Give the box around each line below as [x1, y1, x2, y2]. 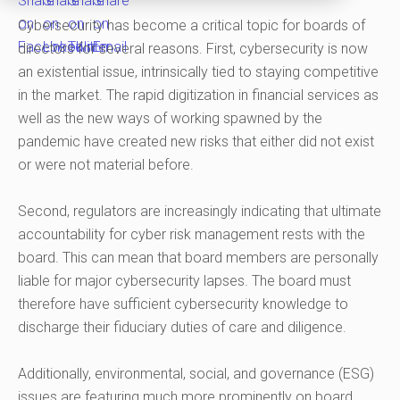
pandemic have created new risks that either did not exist [18, 133, 374, 151]
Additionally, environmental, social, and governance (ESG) [18, 365, 374, 383]
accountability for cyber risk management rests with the [18, 226, 365, 244]
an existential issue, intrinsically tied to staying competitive [18, 63, 379, 81]
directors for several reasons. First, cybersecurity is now [18, 40, 368, 58]
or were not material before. [18, 156, 194, 174]
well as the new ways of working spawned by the [18, 110, 322, 128]
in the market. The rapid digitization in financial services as [18, 87, 379, 104]
